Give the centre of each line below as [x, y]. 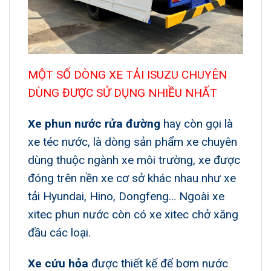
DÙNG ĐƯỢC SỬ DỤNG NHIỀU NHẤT [122, 93]
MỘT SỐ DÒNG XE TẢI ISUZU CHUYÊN [127, 75]
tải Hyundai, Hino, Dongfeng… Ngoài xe [126, 197]
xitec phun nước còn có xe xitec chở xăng [133, 215]
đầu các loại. [59, 233]
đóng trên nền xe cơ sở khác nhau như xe [132, 178]
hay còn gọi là [197, 124]
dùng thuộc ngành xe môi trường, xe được [134, 160]
